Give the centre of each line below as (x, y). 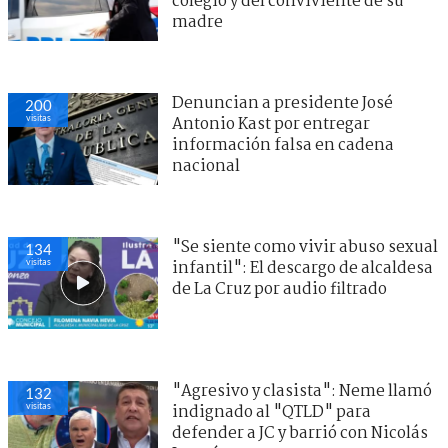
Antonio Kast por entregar (271, 124)
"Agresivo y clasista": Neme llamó (302, 391)
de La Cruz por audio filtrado (279, 289)
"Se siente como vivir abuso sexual (305, 247)
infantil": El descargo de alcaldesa (302, 268)
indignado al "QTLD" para (271, 412)
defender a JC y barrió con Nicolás (300, 433)
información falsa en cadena (283, 145)
